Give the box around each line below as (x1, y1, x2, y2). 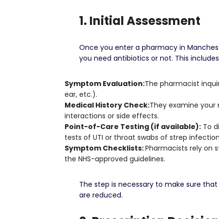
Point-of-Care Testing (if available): (65, 122, 201, 131)
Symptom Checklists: (65, 143, 145, 153)
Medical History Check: (65, 100, 150, 110)
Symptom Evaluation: (65, 79, 145, 88)
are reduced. (79, 190, 123, 200)
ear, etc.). (65, 89, 97, 99)
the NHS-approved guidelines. (65, 154, 165, 164)
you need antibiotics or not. (79, 53, 173, 63)
